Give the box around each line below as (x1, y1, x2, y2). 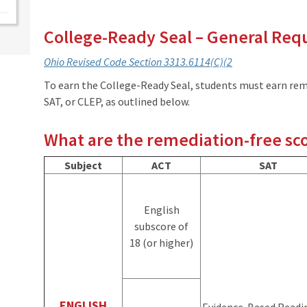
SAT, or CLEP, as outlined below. (44, 94, 190, 108)
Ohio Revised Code (44, 54, 129, 69)
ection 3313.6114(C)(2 (134, 54, 232, 69)
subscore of (134, 219, 188, 233)
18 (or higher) (130, 235, 193, 249)
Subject (64, 158, 102, 172)
